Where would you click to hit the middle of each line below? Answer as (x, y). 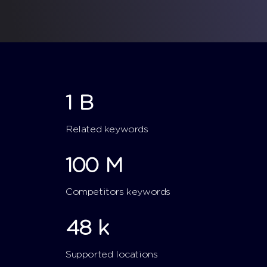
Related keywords (107, 129)
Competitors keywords (118, 192)
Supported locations (112, 254)
